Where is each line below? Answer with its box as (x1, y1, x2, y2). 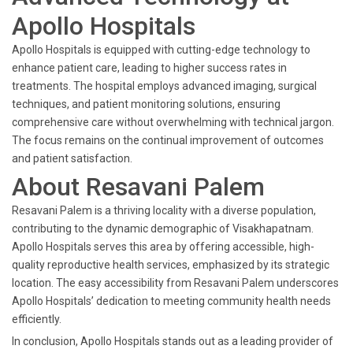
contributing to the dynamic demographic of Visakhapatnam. (12, 222, 314, 235)
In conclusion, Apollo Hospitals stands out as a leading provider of (12, 335, 333, 347)
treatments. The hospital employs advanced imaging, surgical (12, 80, 317, 92)
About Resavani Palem (12, 172, 265, 202)
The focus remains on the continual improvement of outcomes (12, 134, 324, 147)
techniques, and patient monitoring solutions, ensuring (12, 98, 281, 110)
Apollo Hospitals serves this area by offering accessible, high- (12, 240, 314, 253)
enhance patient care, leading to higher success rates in (12, 61, 287, 74)
